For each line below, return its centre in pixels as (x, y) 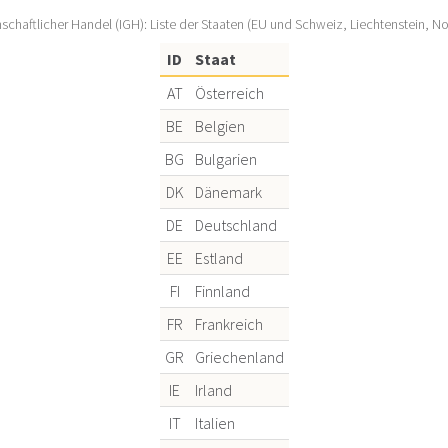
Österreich (229, 93)
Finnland (222, 291)
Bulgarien (225, 159)
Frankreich (228, 324)
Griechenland (239, 357)
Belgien (219, 126)
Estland (218, 258)
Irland (213, 390)
